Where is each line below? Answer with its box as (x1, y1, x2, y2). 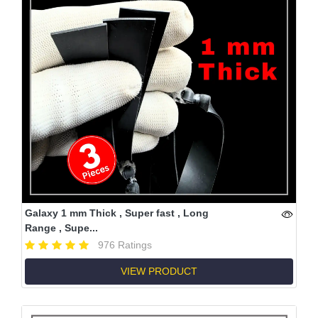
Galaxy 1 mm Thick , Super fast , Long (25, 207, 209, 219)
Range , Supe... (25, 221, 98, 234)
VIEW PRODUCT (121, 265, 197, 277)
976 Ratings (98, 238, 152, 251)
